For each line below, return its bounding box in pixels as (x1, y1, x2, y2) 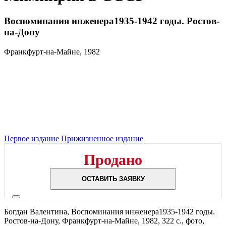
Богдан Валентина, (4, 207, 71, 216)
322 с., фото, (162, 216, 204, 225)
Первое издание (4, 134, 59, 143)
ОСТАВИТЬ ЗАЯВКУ (81, 175, 145, 183)
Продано (84, 151, 142, 168)
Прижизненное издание (61, 134, 143, 143)
